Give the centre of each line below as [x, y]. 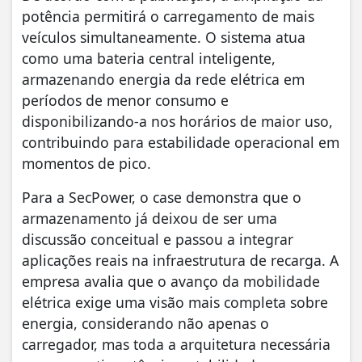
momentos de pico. [86, 163]
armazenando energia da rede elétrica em [163, 79]
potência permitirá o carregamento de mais [168, 16]
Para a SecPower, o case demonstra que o [162, 197]
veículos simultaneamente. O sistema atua [164, 37]
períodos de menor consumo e [125, 100]
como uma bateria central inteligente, [149, 58]
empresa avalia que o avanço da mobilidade [171, 281]
